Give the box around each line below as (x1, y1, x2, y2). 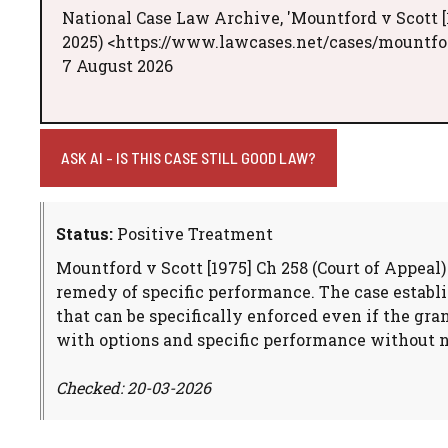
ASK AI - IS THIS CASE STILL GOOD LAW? (61, 147, 316, 167)
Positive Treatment (113, 222, 273, 244)
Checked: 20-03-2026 (56, 376, 211, 398)
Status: (56, 222, 113, 244)
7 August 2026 (62, 54, 173, 76)
